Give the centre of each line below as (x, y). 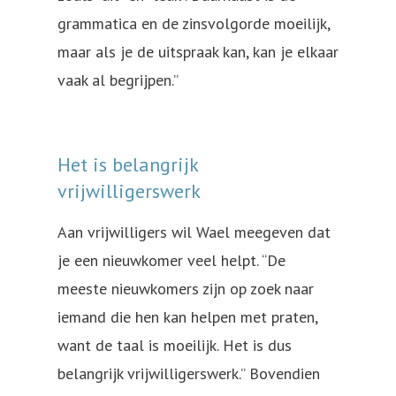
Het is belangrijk (128, 164)
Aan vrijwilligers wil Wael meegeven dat (194, 232)
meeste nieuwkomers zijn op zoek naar (186, 288)
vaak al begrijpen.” (120, 80)
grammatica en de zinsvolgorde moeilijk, (194, 23)
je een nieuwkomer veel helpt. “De (171, 260)
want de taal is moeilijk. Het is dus (175, 345)
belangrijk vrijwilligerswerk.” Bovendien (189, 373)
